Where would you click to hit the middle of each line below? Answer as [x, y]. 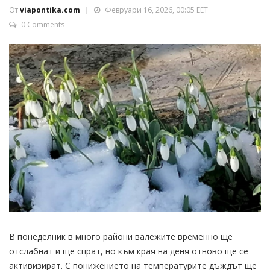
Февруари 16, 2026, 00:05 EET [155, 10]
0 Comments [43, 24]
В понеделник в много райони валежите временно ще [121, 236]
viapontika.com [50, 10]
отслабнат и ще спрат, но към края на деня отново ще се [129, 251]
